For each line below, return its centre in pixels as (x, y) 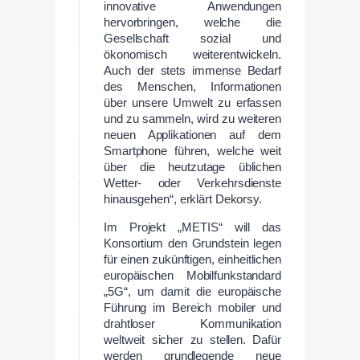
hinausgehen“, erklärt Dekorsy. (183, 200)
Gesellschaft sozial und (192, 39)
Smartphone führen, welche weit (192, 151)
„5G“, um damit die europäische (192, 291)
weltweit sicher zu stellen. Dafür (192, 340)
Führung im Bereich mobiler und (192, 307)
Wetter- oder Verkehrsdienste (192, 184)
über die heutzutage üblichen (192, 168)
